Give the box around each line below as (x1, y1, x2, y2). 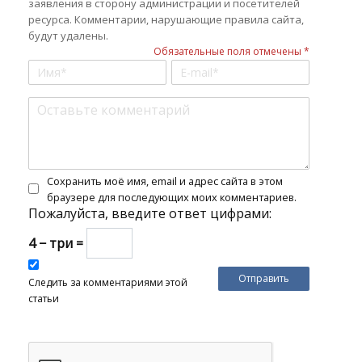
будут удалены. (28, 27, 108, 43)
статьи (28, 291, 59, 305)
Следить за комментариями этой (28, 275, 187, 289)
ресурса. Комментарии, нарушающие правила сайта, (28, 11, 304, 27)
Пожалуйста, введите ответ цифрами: (28, 204, 271, 222)
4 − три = (28, 234, 86, 252)
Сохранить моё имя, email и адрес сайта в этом (47, 173, 283, 188)
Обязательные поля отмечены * (154, 44, 309, 58)
